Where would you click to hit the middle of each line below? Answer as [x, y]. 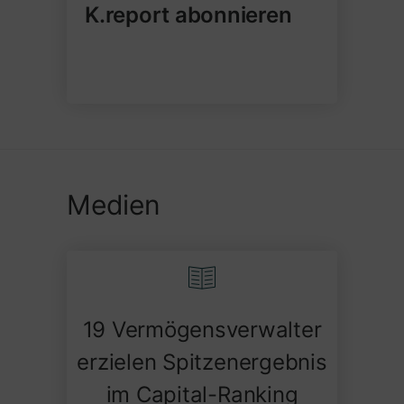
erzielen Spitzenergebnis [202, 362]
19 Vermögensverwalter [202, 329]
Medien [114, 204]
